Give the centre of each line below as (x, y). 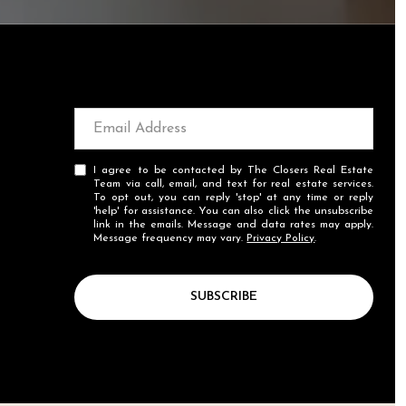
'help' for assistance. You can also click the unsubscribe (233, 211)
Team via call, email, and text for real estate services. (233, 184)
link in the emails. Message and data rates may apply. (233, 224)
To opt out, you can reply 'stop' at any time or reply (233, 197)
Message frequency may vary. (170, 238)
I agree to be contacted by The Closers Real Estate (233, 170)
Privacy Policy (281, 238)
